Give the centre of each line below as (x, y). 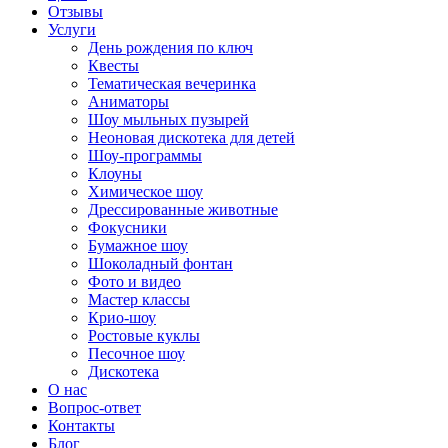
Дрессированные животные (183, 209)
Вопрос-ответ (94, 407)
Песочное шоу (136, 353)
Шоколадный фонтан (160, 263)
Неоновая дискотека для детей (191, 137)
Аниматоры (128, 101)
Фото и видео (134, 281)
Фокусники (127, 227)
